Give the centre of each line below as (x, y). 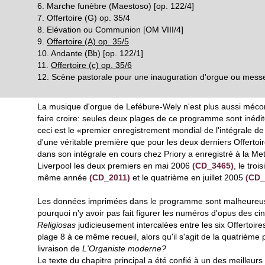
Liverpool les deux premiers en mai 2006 (115, 166)
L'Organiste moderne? (124, 248)
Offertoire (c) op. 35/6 (91, 65)
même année (63, 177)
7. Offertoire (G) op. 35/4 (84, 18)
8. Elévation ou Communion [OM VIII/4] (110, 30)
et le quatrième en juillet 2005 (188, 177)
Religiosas (56, 225)
